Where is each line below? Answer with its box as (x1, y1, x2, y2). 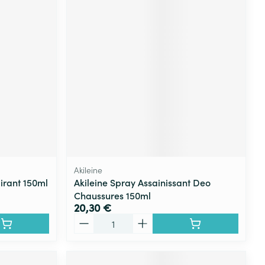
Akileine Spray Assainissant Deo (74, 175, 211, 189)
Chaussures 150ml (74, 188, 151, 202)
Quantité (73, 212, 112, 225)
